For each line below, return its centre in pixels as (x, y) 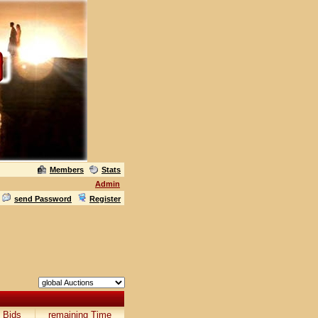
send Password (43, 199)
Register (105, 199)
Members (67, 170)
